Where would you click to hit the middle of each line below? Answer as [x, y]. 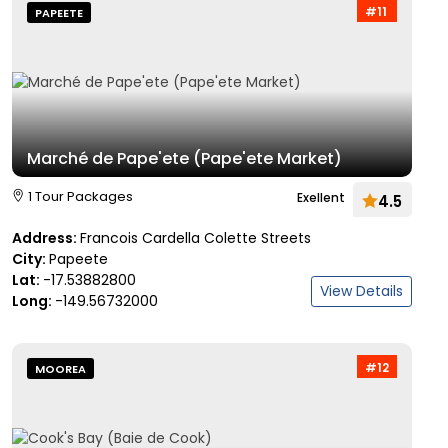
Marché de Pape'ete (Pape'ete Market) [184, 158]
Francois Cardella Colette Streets [195, 238]
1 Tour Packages [80, 196]
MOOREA [60, 369]
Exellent [321, 197]
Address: [46, 238]
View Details [361, 291]
